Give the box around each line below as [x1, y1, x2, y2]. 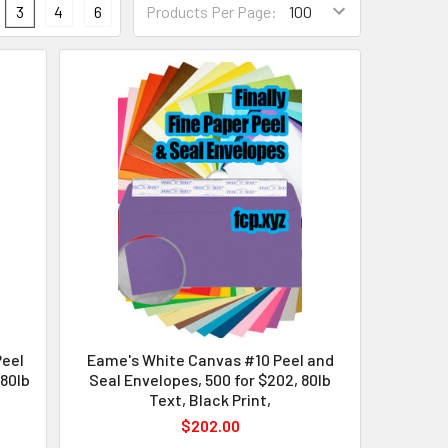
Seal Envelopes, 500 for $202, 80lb [89, 369, 332, 389]
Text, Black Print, [149, 389, 272, 409]
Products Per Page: [145, 2, 277, 22]
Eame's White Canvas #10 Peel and [86, 349, 334, 369]
